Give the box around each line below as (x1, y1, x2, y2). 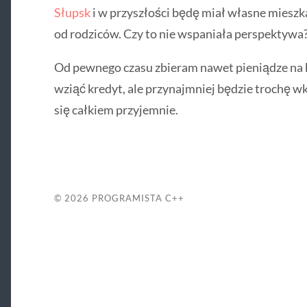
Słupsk (53, 5, 90, 21)
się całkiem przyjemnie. (53, 102, 178, 118)
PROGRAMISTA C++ (91, 192, 184, 204)
